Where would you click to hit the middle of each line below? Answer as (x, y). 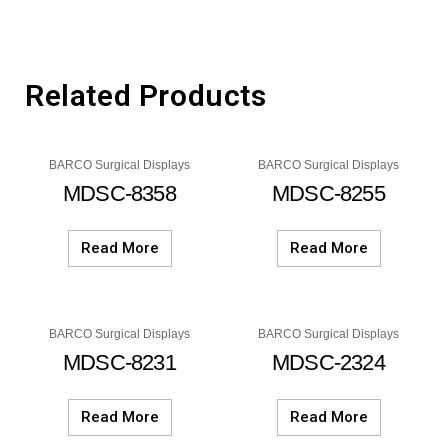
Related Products (146, 96)
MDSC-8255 (328, 194)
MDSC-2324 (328, 363)
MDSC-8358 (119, 194)
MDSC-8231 (119, 363)
